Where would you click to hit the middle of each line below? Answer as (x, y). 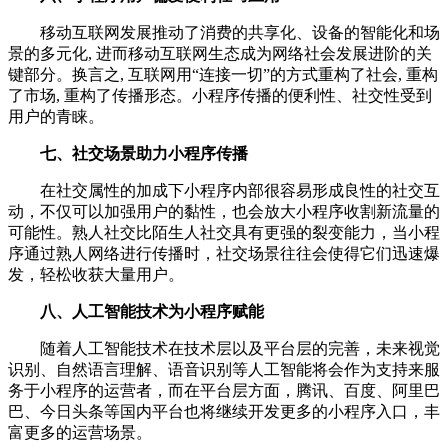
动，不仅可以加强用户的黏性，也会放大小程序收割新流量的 (224, 212)
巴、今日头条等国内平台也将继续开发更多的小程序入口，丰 (224, 412)
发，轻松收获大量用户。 (96, 275)
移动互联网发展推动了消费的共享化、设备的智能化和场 (224, 33)
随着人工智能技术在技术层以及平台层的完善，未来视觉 (224, 349)
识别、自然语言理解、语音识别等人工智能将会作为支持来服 (224, 370)
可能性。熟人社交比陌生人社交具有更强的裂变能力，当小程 (224, 233)
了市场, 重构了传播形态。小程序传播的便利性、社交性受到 (220, 96)
